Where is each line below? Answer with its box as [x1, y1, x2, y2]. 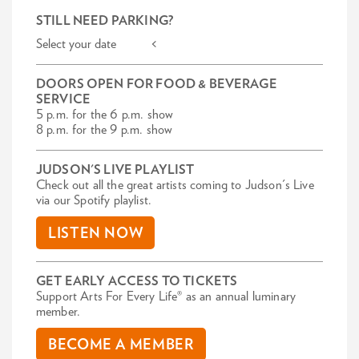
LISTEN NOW [48, 227, 143, 242]
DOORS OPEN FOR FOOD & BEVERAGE [36, 78, 277, 91]
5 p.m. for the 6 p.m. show [36, 108, 174, 122]
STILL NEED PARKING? [36, 14, 174, 28]
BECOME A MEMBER [48, 338, 194, 353]
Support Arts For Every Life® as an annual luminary [36, 290, 296, 304]
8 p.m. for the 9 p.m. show [36, 123, 173, 137]
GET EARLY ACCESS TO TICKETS [36, 275, 238, 288]
